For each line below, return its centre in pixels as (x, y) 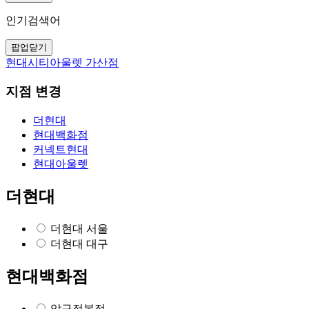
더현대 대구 (79, 243)
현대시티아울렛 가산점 (62, 62)
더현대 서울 (79, 228)
